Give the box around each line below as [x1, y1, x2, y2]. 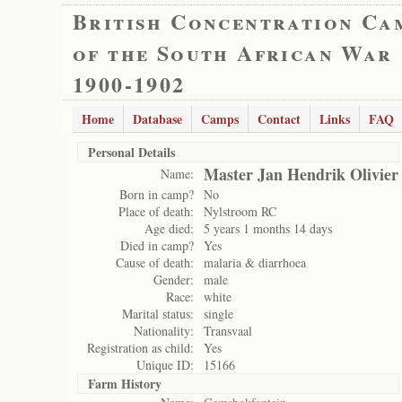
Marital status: [122, 305, 194, 322]
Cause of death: [116, 254, 194, 271]
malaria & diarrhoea [204, 254, 306, 271]
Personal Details [88, 143, 175, 162]
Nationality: [134, 322, 194, 339]
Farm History [88, 374, 162, 393]
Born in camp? [119, 186, 194, 203]
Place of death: [118, 203, 194, 220]
